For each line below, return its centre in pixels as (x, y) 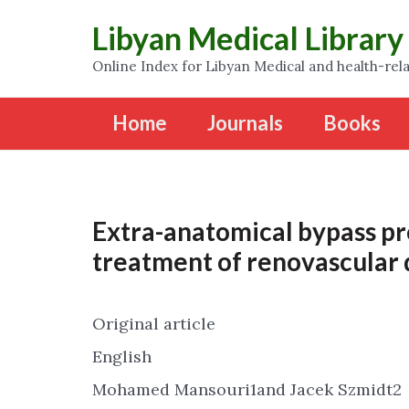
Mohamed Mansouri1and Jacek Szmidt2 (247, 389)
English (122, 356)
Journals (245, 122)
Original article (154, 324)
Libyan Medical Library (248, 38)
